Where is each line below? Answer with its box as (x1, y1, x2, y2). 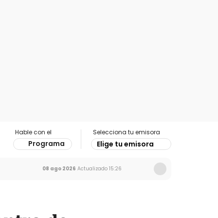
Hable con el (15, 128, 52, 136)
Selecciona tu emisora (93, 128, 160, 136)
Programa (28, 139, 65, 148)
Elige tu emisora (97, 139, 154, 149)
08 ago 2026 (42, 165, 76, 172)
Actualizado (76, 165, 108, 172)
